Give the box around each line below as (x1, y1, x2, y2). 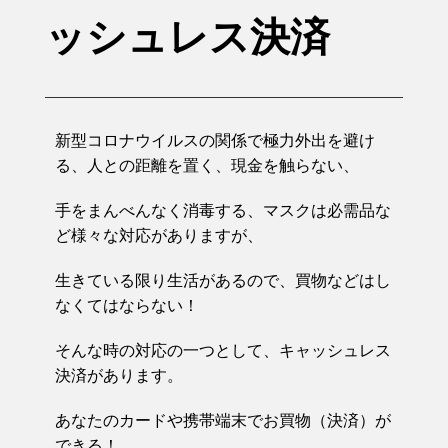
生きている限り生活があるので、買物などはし (55, 270, 391, 290)
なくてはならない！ (55, 295, 199, 315)
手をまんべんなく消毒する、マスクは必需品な (55, 200, 391, 220)
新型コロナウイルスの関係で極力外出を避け (55, 130, 375, 150)
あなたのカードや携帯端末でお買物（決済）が (55, 410, 391, 430)
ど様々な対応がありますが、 (55, 225, 263, 245)
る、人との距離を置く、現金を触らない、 (55, 155, 359, 175)
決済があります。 (55, 365, 183, 385)
